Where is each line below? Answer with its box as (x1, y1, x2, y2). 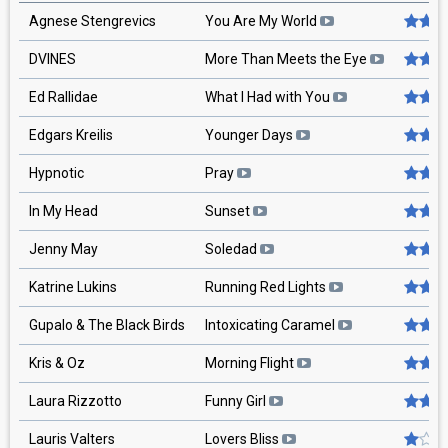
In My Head (29, 203, 98, 219)
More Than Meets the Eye (205, 51, 370, 67)
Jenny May (29, 241, 98, 257)
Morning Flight (205, 355, 297, 371)
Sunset (205, 203, 253, 219)
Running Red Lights (205, 279, 329, 295)
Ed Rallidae (29, 89, 98, 105)
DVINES (29, 51, 76, 67)
